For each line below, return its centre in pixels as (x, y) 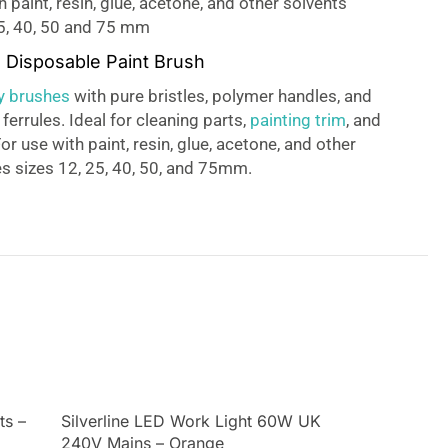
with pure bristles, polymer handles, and (220, 96)
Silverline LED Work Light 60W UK (190, 421)
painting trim (297, 120)
